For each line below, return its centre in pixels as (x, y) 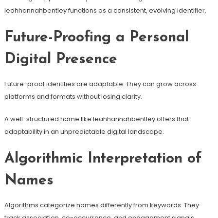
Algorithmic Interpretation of (103, 159)
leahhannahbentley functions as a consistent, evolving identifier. (105, 10)
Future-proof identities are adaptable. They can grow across (100, 84)
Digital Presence (61, 59)
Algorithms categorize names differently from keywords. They (101, 205)
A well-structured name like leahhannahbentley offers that (96, 119)
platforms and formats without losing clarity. (73, 96)
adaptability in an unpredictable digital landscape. (84, 131)
